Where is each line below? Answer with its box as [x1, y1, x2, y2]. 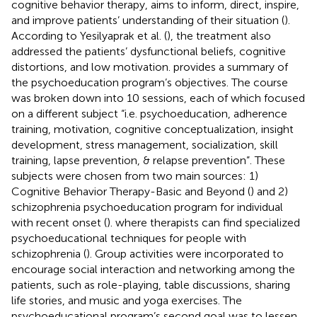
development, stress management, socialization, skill [11, 137, 278, 151]
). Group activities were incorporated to [86, 246, 284, 260]
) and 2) [250, 184, 288, 198]
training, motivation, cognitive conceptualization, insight [11, 122, 294, 136]
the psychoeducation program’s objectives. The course [11, 75, 288, 89]
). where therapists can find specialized [107, 215, 300, 229]
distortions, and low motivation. [11, 59, 173, 74]
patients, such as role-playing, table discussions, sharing [11, 277, 290, 292]
